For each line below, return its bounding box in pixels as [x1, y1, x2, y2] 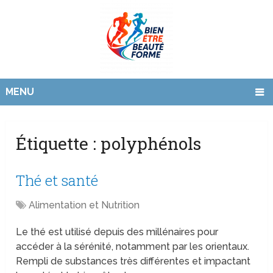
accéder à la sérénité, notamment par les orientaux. [16, 241, 250, 253]
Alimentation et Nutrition [29, 199, 140, 211]
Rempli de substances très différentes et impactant [16, 255, 251, 268]
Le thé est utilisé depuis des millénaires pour [16, 226, 219, 238]
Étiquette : [16, 132, 101, 155]
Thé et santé [16, 171, 99, 191]
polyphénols [101, 132, 202, 155]
